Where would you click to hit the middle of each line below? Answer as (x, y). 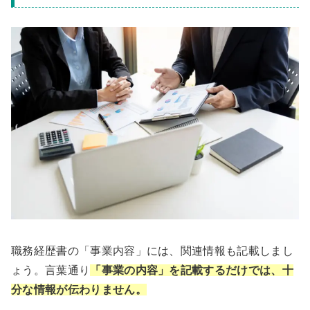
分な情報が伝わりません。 (79, 289)
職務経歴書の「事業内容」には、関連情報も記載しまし (152, 250)
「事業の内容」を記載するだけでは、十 (192, 270)
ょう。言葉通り (51, 270)
